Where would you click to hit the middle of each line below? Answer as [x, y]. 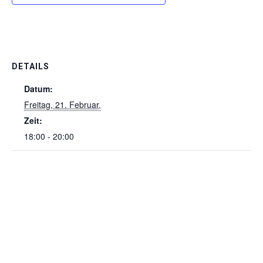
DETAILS [31, 66]
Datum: [38, 89]
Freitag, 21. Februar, [63, 104]
